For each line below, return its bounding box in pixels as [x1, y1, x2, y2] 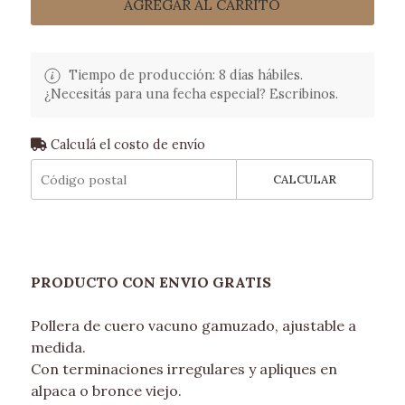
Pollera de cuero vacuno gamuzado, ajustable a [30, 316, 356, 335]
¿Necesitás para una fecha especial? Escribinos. [43, 86, 338, 103]
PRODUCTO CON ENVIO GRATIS [30, 273, 271, 292]
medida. [30, 338, 86, 357]
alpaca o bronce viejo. [30, 381, 182, 400]
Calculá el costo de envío [46, 137, 205, 154]
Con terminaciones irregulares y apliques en [30, 360, 337, 379]
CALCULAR [273, 172, 337, 188]
